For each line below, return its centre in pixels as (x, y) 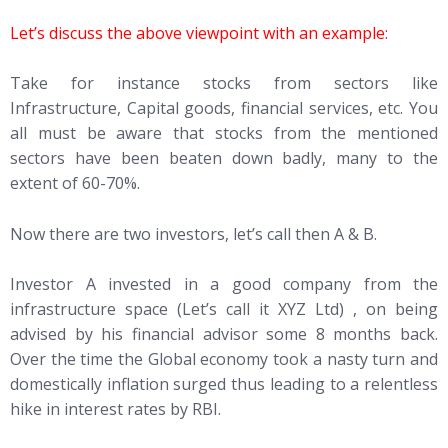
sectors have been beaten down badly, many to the (224, 158)
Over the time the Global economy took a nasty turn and (224, 359)
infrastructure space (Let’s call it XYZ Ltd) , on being (224, 309)
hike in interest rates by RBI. (115, 409)
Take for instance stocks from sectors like (224, 83)
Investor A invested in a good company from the (224, 284)
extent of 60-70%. (75, 183)
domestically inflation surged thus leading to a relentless (224, 384)
